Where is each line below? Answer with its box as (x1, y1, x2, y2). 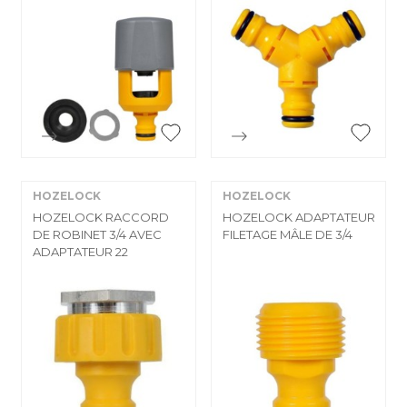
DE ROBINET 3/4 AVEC (33, 226, 162, 242)
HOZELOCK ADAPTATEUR (223, 209, 375, 224)
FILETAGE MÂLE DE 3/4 (223, 226, 352, 242)
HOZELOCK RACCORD (33, 209, 169, 224)
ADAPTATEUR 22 (33, 243, 128, 259)
